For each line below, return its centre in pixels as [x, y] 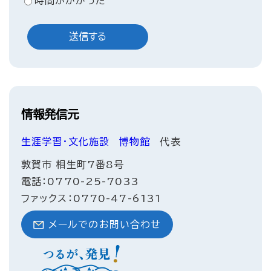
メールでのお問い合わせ [105, 225]
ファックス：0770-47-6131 [92, 199]
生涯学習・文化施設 [66, 142]
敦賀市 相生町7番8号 [73, 165]
